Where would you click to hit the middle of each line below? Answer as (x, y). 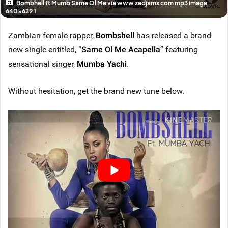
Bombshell (115, 35)
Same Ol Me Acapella (121, 50)
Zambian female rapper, (52, 35)
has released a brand (173, 35)
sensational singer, (42, 64)
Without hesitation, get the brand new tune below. (96, 91)
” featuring (179, 50)
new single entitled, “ (45, 50)
